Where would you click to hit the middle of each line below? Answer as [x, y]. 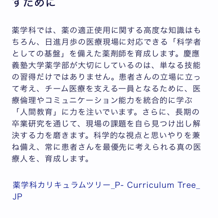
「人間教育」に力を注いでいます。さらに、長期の [106, 112]
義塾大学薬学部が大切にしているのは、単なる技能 [107, 65]
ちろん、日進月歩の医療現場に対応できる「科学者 [107, 42]
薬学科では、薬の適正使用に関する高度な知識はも [107, 30]
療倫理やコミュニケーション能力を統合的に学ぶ [102, 100]
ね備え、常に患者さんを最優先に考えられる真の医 [107, 147]
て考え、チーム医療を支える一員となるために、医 [107, 88]
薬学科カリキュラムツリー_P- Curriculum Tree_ [107, 185]
